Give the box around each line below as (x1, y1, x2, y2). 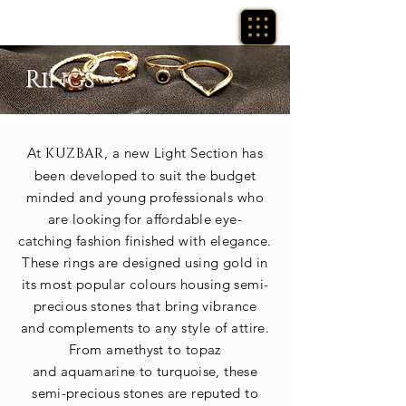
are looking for (48, 210, 147, 227)
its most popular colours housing (21, 275, 235, 293)
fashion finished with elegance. (72, 232, 272, 249)
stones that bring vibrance (86, 297, 257, 314)
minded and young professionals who (25, 188, 265, 206)
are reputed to (163, 384, 258, 401)
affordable (146, 210, 211, 227)
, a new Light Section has (103, 144, 264, 161)
